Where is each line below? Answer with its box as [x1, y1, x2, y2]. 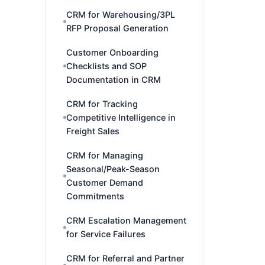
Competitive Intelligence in [66, 112, 176, 122]
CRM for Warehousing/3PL [66, 9, 175, 20]
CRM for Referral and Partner [66, 253, 185, 263]
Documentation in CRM [66, 75, 161, 85]
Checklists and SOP [66, 61, 147, 71]
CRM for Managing [66, 150, 143, 160]
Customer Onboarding [66, 47, 159, 57]
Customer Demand [66, 177, 143, 188]
